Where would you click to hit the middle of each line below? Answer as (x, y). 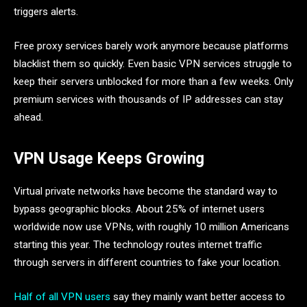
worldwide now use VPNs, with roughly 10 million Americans (151, 227)
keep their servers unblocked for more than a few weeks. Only (153, 81)
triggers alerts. (46, 12)
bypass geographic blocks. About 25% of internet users (139, 209)
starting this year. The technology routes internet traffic (138, 245)
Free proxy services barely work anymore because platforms (151, 46)
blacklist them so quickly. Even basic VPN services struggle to (153, 63)
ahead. (28, 117)
